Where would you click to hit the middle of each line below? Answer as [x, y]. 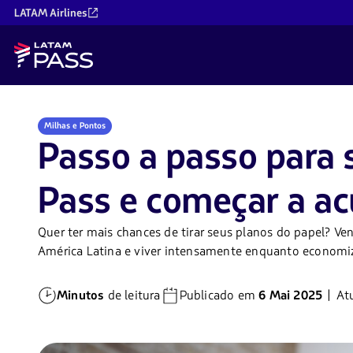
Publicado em [219, 296]
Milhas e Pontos [75, 126]
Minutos [81, 296]
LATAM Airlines [51, 13]
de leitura [132, 296]
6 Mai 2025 [291, 296]
